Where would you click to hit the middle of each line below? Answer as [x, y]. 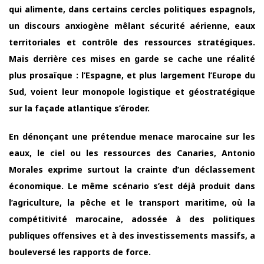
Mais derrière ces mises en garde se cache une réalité [132, 58]
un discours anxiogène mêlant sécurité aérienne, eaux [132, 25]
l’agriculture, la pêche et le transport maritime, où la [132, 202]
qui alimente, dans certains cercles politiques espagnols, [132, 9]
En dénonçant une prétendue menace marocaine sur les [132, 136]
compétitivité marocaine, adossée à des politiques [132, 219]
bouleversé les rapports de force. [80, 252]
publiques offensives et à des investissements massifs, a [132, 235]
